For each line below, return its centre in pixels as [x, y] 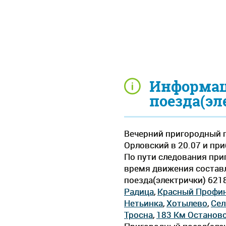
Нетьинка [144, 203]
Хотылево [187, 203]
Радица [139, 192]
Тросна [138, 215]
